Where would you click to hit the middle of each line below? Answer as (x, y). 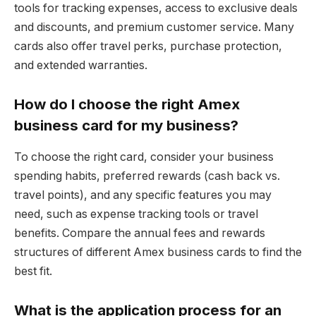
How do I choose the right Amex (127, 104)
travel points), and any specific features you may (143, 195)
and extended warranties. (81, 65)
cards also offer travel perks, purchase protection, (148, 46)
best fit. (33, 271)
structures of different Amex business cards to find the (158, 252)
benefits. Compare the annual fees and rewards (140, 233)
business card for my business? (126, 126)
